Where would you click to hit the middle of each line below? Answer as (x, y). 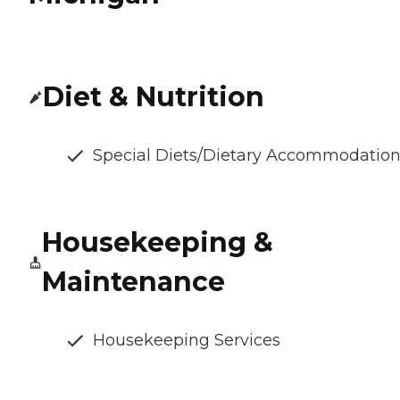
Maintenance (133, 282)
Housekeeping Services (187, 341)
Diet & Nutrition (154, 97)
